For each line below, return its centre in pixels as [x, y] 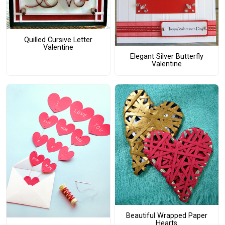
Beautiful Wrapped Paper [166, 216]
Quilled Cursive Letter [58, 40]
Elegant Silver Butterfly [166, 57]
